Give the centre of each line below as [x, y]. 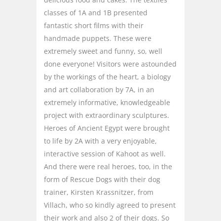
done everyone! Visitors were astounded [110, 64]
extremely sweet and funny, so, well [103, 51]
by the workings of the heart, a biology [107, 76]
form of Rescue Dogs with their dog [102, 179]
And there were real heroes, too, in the [108, 166]
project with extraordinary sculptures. [107, 115]
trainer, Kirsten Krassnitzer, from [99, 192]
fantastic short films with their [94, 25]
